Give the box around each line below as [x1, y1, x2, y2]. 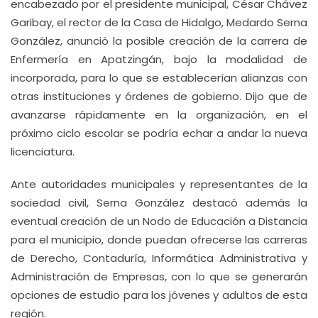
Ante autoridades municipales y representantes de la [11, 177, 307, 192]
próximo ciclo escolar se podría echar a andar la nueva [11, 126, 307, 141]
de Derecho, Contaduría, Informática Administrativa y [11, 251, 307, 265]
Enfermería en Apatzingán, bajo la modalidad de [11, 52, 307, 67]
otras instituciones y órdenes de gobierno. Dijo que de [11, 89, 307, 104]
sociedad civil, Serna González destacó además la [11, 195, 307, 210]
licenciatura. [11, 144, 75, 159]
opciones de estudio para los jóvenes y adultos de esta [11, 287, 307, 302]
